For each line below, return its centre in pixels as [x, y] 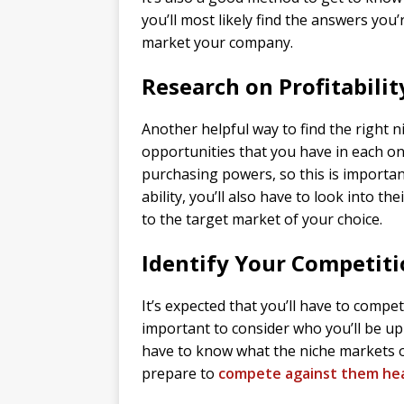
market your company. [217, 43]
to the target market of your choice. [262, 220]
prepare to [180, 374]
